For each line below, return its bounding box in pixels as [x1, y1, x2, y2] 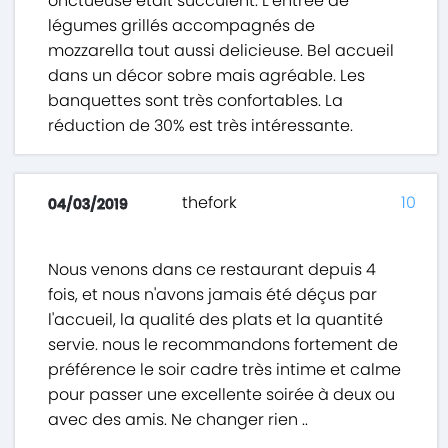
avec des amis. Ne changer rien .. [48, 408, 309, 432]
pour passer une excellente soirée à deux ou [48, 383, 396, 407]
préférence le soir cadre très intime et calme [48, 358, 402, 382]
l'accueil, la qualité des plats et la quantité [48, 308, 384, 332]
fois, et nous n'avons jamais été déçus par [48, 283, 378, 307]
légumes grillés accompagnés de [48, 14, 316, 38]
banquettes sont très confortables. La [48, 89, 344, 113]
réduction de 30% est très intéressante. [48, 114, 354, 138]
